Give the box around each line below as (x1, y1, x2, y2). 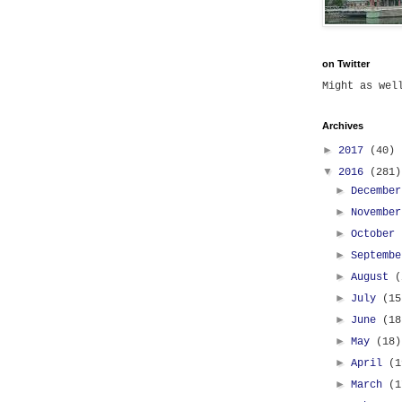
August (351, 271, 396, 284)
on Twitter (322, 58, 370, 69)
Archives (322, 120, 363, 131)
